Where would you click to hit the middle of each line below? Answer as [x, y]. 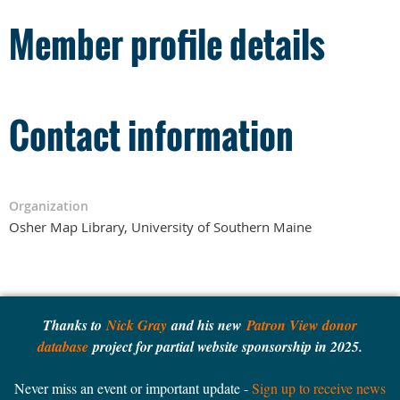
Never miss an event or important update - [133, 388]
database [63, 347]
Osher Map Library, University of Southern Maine [160, 227]
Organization [49, 206]
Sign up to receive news [319, 388]
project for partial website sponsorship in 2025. [225, 347]
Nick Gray [137, 325]
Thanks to [75, 325]
